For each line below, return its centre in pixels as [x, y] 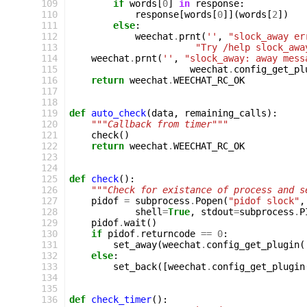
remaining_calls [225, 113]
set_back [135, 267]
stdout [217, 212]
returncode [168, 234]
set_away [135, 245]
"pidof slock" [264, 201]
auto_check [119, 113]
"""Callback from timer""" [160, 124]
